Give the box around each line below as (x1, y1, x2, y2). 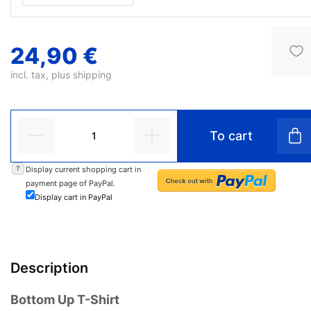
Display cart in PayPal (35, 192, 112, 202)
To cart (209, 128, 253, 143)
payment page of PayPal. (26, 178, 115, 188)
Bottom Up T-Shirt (10, 292, 119, 307)
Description (10, 259, 88, 276)
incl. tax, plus (10, 68, 73, 81)
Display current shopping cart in (26, 164, 141, 174)
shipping (73, 68, 112, 81)
